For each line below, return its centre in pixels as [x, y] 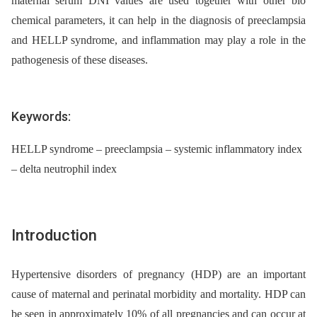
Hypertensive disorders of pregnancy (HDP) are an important [158, 274]
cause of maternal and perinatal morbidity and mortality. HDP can [158, 294]
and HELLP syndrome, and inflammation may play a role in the [158, 40]
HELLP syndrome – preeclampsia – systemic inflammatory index [157, 149]
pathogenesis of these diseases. [80, 60]
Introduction [54, 235]
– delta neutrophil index [64, 168]
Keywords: [41, 117]
